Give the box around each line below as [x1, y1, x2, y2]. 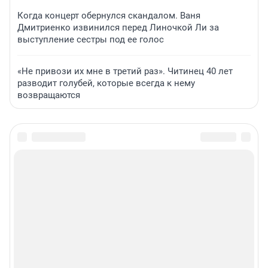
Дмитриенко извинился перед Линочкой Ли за [17, 22, 219, 33]
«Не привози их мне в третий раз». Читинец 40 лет [17, 66, 233, 77]
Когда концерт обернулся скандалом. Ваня [17, 10, 200, 22]
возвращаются [17, 90, 80, 101]
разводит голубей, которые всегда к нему [17, 78, 195, 89]
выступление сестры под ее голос [17, 34, 164, 45]
